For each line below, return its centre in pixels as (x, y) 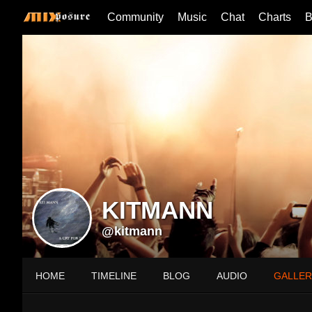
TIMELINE (114, 276)
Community (135, 17)
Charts (275, 17)
